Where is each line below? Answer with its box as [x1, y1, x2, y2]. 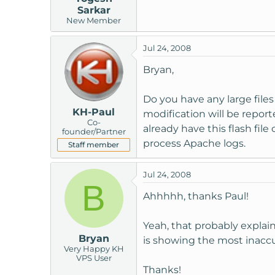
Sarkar [77, 4, 110, 17]
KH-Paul [72, 106, 115, 118]
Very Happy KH [63, 244, 124, 254]
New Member [66, 15, 121, 26]
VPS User [76, 253, 112, 263]
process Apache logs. [143, 137, 246, 150]
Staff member [68, 140, 119, 150]
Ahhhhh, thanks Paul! [143, 190, 249, 203]
